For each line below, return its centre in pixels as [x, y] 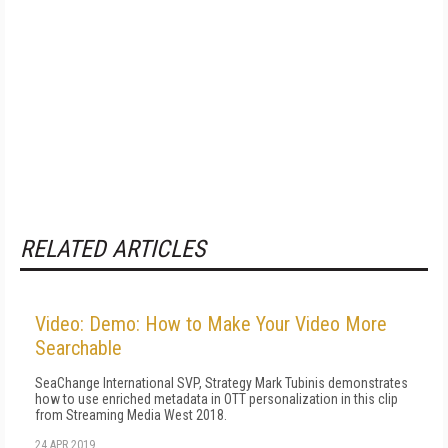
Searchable [78, 348]
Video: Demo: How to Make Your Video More [211, 324]
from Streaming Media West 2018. [131, 415]
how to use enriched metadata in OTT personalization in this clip [216, 399]
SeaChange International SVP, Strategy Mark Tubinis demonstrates [221, 383]
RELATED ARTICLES [112, 249]
